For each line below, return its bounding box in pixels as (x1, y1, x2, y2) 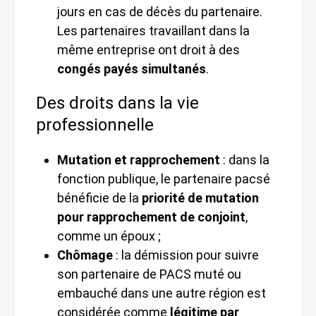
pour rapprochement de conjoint (57, 209, 245, 224)
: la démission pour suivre (113, 247, 259, 262)
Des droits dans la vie (36, 92, 199, 113)
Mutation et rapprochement (57, 152, 220, 167)
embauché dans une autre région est (57, 285, 266, 300)
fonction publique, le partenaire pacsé (57, 171, 270, 186)
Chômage (57, 247, 113, 262)
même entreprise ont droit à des (57, 42, 240, 57)
